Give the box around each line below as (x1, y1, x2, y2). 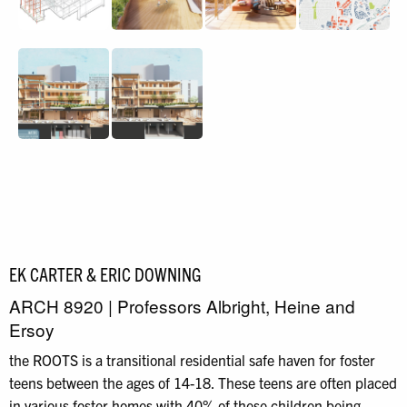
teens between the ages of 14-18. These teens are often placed (9, 373, 397, 392)
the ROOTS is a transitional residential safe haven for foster (9, 351, 375, 370)
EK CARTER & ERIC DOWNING (9, 263, 201, 286)
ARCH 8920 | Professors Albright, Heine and (9, 293, 355, 319)
